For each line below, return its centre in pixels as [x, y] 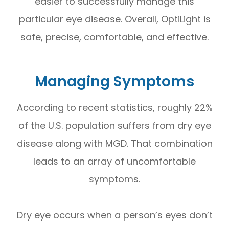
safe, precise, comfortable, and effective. [114, 37]
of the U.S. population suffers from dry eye [114, 125]
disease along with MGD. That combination [114, 143]
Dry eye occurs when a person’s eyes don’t [114, 215]
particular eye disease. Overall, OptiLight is [114, 19]
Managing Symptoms [114, 81]
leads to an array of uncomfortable [114, 161]
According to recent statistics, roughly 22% [114, 107]
